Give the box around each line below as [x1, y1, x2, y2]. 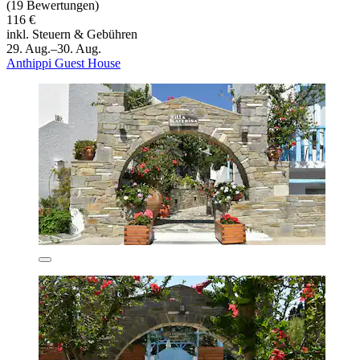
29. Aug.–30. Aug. [6, 41, 101, 55]
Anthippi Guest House [6, 55, 121, 70]
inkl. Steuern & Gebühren [6, 27, 137, 41]
